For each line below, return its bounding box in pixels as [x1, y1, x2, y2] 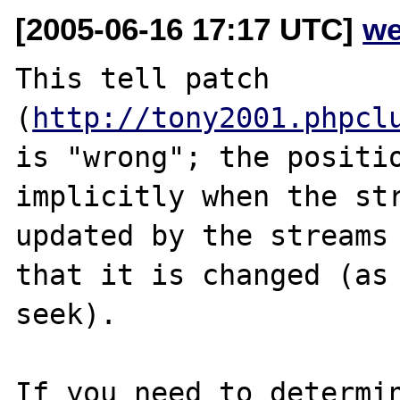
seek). [15, 297, 118, 330]
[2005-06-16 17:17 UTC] [15, 11, 363, 46]
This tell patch [15, 62, 271, 95]
